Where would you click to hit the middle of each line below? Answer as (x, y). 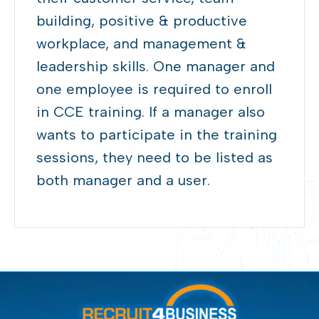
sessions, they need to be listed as (155, 158)
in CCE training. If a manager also (151, 112)
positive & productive (173, 21)
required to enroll (210, 89)
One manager (199, 67)
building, (68, 21)
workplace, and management (134, 44)
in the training (226, 135)
